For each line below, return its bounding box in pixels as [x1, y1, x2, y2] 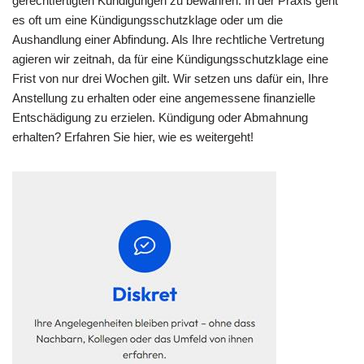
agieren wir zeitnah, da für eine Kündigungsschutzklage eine [12, 52, 328, 67]
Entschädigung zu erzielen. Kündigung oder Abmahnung [12, 110, 308, 125]
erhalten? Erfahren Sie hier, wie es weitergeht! [12, 130, 253, 145]
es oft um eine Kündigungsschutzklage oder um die [12, 13, 283, 28]
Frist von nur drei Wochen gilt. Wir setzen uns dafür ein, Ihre [12, 71, 328, 86]
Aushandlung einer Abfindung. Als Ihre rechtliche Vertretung [12, 32, 324, 47]
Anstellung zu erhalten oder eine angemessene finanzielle [12, 91, 315, 106]
